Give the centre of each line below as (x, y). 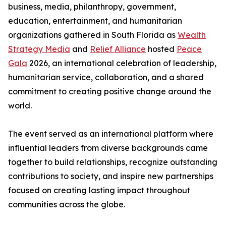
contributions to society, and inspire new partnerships (111, 176)
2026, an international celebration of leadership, (122, 63)
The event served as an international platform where (111, 134)
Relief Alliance (118, 49)
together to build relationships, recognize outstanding (113, 162)
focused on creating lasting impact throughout (99, 190)
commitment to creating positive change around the (110, 92)
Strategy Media (39, 49)
